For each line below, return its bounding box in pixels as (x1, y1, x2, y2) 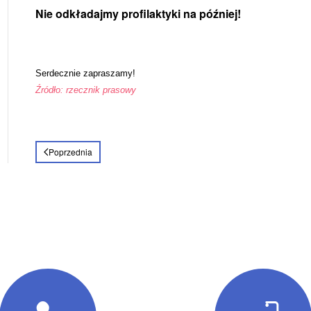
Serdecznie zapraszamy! (35, 67, 135, 78)
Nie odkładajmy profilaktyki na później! (35, 5, 241, 22)
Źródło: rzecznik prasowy (35, 84, 136, 95)
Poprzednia (48, 145, 92, 158)
